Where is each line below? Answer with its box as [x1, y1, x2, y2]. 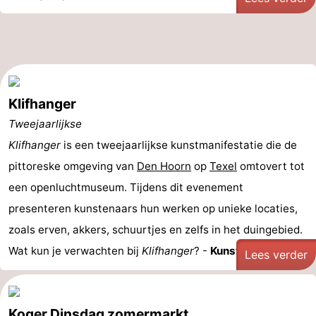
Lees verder [245, 248, 308, 262]
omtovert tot [237, 159, 305, 173]
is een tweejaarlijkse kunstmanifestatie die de [61, 138, 297, 152]
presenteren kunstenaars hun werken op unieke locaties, [8, 202, 298, 215]
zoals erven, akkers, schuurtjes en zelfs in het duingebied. [8, 223, 303, 236]
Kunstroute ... [210, 244, 281, 257]
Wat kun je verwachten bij [8, 244, 142, 257]
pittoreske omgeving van [8, 159, 137, 173]
